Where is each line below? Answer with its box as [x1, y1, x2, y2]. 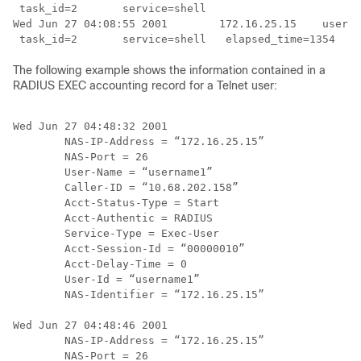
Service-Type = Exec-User [13, 227, 219, 239]
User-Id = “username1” [13, 273, 200, 285]
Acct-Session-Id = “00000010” [13, 243, 245, 255]
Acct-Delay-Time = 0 [13, 258, 187, 270]
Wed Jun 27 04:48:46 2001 [13, 319, 168, 331]
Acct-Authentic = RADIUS [13, 212, 213, 224]
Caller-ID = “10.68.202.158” [13, 181, 239, 193]
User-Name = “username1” [13, 166, 213, 178]
